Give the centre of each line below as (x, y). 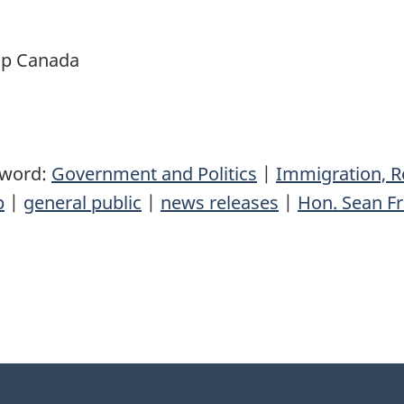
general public (83, 202)
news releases (220, 202)
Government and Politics (154, 173)
